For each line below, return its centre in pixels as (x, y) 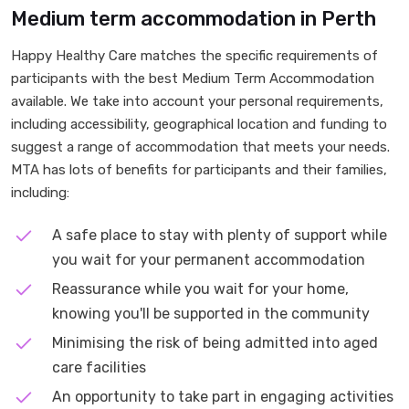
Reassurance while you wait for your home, (200, 289)
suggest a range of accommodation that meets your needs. (200, 147)
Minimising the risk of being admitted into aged (215, 343)
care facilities (99, 367)
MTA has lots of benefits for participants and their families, (199, 170)
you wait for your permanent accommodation (209, 260)
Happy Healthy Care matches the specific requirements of (194, 56)
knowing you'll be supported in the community (211, 314)
